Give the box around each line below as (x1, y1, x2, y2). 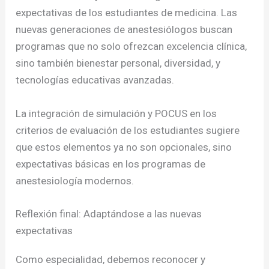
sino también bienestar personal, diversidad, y (16, 57, 221, 70)
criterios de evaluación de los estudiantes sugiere (16, 124, 240, 136)
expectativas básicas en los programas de (16, 157, 206, 170)
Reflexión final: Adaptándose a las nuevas (16, 207, 202, 220)
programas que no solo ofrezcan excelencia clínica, (16, 40, 247, 53)
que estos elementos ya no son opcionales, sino (16, 141, 232, 153)
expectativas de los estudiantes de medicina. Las (16, 7, 238, 19)
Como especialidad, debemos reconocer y (16, 253, 206, 265)
